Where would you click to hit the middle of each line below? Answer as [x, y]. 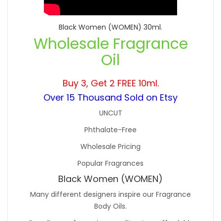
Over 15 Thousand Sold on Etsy [110, 98]
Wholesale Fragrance [110, 44]
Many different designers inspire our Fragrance [110, 195]
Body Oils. [110, 206]
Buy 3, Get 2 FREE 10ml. [110, 83]
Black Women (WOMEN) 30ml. [110, 27]
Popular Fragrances [110, 164]
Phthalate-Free [110, 130]
